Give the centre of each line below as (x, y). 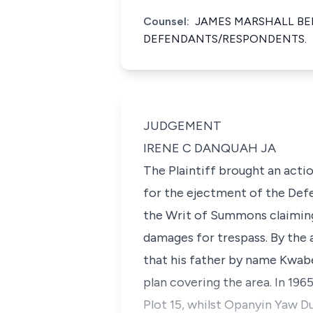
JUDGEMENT (182, 126)
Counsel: (166, 21)
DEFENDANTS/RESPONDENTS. (225, 39)
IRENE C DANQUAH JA (210, 148)
